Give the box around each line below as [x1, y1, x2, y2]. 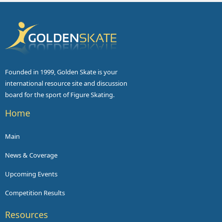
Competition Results [5, 188, 65, 198]
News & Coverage [5, 151, 57, 160]
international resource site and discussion [5, 79, 127, 88]
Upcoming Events [5, 169, 57, 179]
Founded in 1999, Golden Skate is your [5, 67, 117, 77]
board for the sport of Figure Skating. [5, 90, 114, 100]
